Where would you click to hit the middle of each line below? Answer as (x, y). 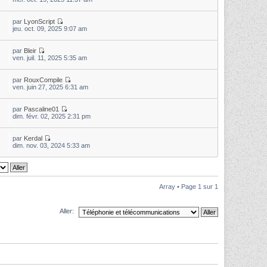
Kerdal (33, 138)
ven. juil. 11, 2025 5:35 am (50, 58)
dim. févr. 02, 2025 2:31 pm (52, 116)
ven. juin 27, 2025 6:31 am (51, 87)
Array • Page (178, 187)
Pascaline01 (42, 109)
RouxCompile (44, 80)
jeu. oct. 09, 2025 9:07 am (50, 29)
